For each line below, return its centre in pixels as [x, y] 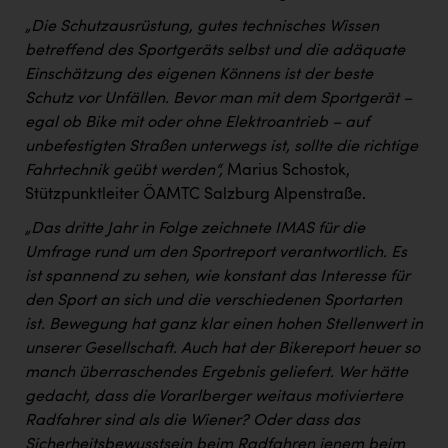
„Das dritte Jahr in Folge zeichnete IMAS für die [195, 228]
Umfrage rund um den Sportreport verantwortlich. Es [216, 252]
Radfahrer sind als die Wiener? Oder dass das [192, 420]
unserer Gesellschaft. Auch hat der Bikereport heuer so [222, 348]
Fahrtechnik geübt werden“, [126, 170]
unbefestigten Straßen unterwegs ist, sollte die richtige [221, 146]
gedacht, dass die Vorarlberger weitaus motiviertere [214, 396]
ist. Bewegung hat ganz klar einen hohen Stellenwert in [224, 324]
